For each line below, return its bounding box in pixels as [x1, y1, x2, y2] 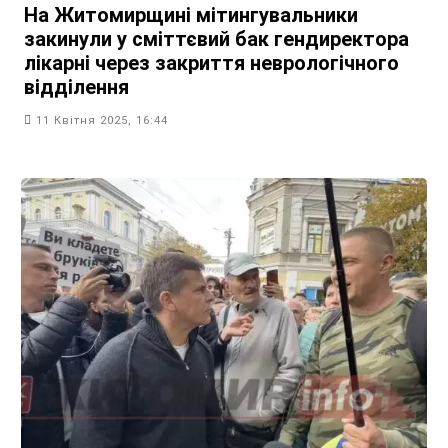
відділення [24, 75, 129, 100]
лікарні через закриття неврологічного [24, 51, 399, 76]
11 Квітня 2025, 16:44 [36, 114, 168, 128]
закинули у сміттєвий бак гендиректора [24, 27, 409, 52]
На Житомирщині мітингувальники [24, 3, 358, 28]
